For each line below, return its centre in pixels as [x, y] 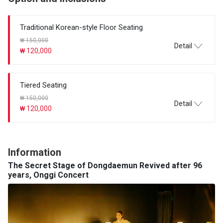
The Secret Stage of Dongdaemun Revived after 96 [105, 166]
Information [35, 153]
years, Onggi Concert [48, 175]
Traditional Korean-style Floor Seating [81, 28]
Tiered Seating [43, 85]
